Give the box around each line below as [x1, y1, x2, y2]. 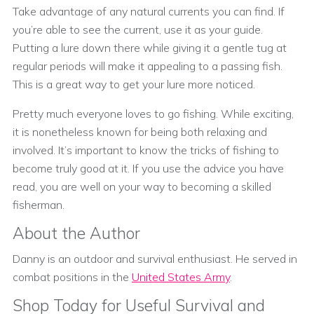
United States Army [132, 269, 230, 284]
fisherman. [13, 197, 64, 212]
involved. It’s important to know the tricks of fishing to [13, 142, 279, 157]
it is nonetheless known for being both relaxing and [13, 124, 267, 139]
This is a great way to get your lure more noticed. [13, 76, 255, 91]
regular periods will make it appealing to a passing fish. [13, 58, 282, 73]
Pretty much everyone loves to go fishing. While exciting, [13, 106, 294, 121]
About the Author [13, 222, 140, 243]
